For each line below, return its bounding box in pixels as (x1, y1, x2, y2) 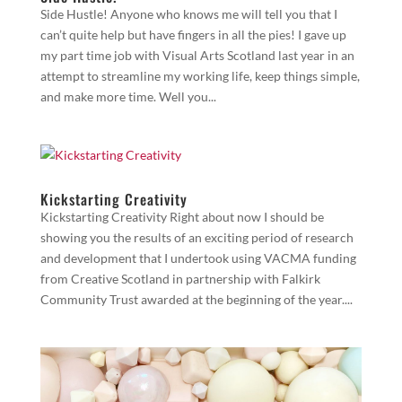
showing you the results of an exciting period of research (39, 230, 354, 246)
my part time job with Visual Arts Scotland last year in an (39, 48, 354, 64)
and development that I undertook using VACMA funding (39, 250, 356, 267)
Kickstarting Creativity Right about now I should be (39, 209, 324, 225)
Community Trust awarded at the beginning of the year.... (39, 292, 353, 308)
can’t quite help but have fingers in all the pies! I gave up (39, 27, 346, 43)
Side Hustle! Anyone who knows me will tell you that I (39, 6, 337, 22)
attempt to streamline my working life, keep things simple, (39, 68, 360, 84)
